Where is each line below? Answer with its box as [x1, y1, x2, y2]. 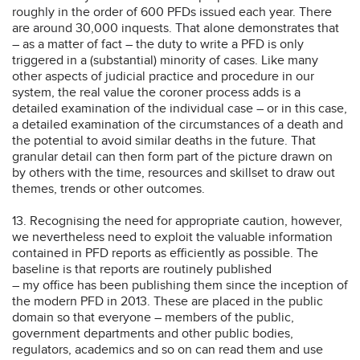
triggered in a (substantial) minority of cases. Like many [12, 51, 318, 68]
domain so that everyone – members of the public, [12, 309, 294, 325]
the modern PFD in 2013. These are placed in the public [12, 292, 323, 309]
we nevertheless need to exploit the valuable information [12, 228, 333, 245]
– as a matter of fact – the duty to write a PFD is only [12, 35, 304, 52]
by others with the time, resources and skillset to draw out [12, 164, 335, 181]
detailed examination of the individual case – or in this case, [12, 100, 347, 117]
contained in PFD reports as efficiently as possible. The [12, 244, 318, 261]
